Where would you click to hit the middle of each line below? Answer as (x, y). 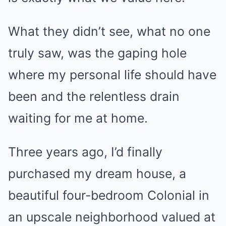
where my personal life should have (112, 75)
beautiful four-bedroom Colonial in (109, 195)
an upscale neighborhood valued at (112, 217)
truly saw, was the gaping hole (97, 53)
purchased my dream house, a (97, 174)
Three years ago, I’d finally (85, 152)
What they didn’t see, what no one (109, 31)
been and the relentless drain (94, 96)
